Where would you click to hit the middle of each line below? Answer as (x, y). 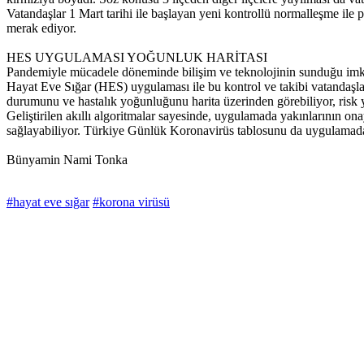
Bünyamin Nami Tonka (67, 160)
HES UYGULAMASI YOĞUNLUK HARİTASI (137, 58)
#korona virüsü (131, 202)
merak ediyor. (41, 28)
